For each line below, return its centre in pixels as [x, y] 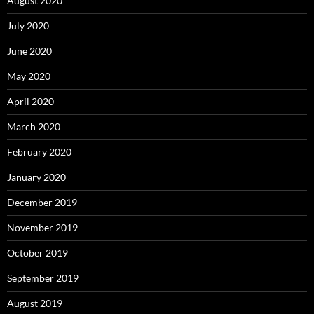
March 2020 [34, 127]
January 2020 [36, 177]
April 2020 [30, 102]
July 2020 [28, 26]
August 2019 [35, 303]
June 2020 [29, 51]
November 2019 [42, 228]
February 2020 [39, 152]
